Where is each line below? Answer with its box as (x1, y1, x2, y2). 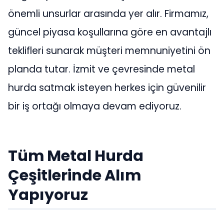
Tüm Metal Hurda (8, 144, 143, 166)
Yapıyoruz (8, 183, 88, 205)
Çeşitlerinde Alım (8, 164, 141, 186)
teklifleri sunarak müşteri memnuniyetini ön (8, 43, 210, 57)
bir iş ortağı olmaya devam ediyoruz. (8, 99, 181, 113)
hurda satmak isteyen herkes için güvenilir (8, 80, 206, 94)
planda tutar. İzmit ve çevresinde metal (8, 62, 195, 76)
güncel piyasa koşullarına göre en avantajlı (8, 25, 211, 39)
